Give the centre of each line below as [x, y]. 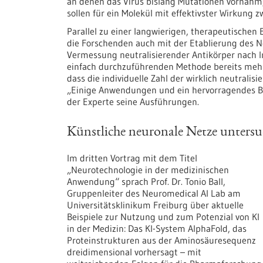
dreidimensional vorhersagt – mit [134, 252]
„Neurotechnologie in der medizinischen [148, 169]
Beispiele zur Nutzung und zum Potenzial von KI [163, 216]
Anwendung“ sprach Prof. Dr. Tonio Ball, [146, 181]
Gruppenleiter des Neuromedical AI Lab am [154, 193]
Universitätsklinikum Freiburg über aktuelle [155, 205]
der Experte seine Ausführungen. [133, 101]
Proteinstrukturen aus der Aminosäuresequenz [161, 240]
